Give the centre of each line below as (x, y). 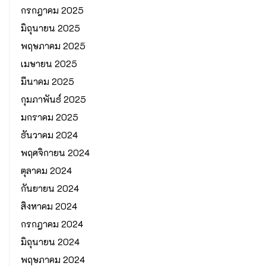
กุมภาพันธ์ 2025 (53, 99)
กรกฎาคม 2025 (52, 10)
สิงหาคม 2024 (49, 206)
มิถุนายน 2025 (50, 28)
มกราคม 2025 (50, 117)
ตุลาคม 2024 (46, 171)
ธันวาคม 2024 (49, 135)
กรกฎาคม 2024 (52, 224)
